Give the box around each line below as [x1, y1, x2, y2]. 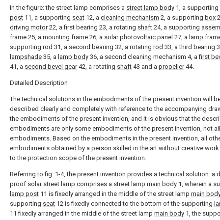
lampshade [10, 53, 42, 60]
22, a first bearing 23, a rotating [48, 24, 137, 31]
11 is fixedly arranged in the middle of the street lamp [39, 190, 191, 197]
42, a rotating [77, 63, 117, 70]
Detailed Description [10, 79, 68, 86]
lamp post [10, 190, 39, 197]
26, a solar [88, 33, 120, 41]
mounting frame [43, 33, 88, 41]
